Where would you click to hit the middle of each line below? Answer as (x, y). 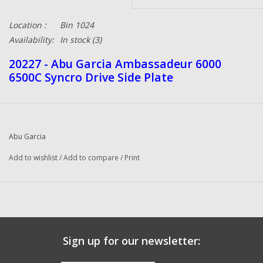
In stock (75, 40)
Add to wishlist (33, 158)
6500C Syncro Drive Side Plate (91, 77)
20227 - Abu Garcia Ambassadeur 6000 (115, 63)
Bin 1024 (77, 25)
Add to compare (92, 158)
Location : (28, 25)
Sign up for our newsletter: (131, 241)
